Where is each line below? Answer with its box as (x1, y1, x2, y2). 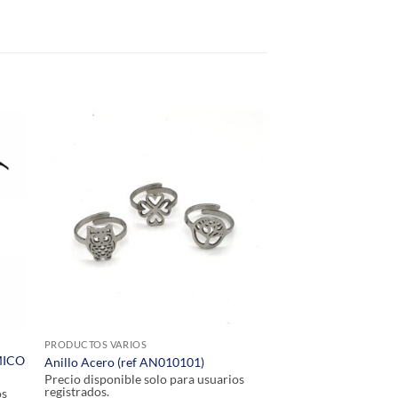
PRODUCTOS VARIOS (44, 338, 147, 351)
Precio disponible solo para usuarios (44, 371, 244, 387)
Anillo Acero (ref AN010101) (44, 354, 204, 370)
